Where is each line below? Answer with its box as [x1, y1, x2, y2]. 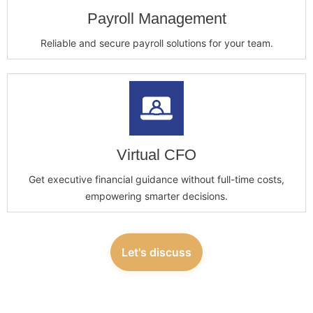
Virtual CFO [117, 146, 196, 164]
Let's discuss [122, 245, 191, 260]
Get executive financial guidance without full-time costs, [29, 173, 284, 186]
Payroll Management [87, 10, 226, 28]
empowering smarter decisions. [85, 190, 228, 203]
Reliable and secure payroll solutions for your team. [40, 37, 273, 50]
